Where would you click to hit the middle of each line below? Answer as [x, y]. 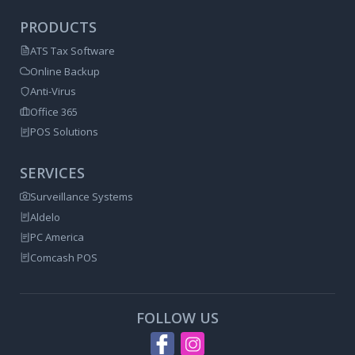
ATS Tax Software [73, 50]
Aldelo [45, 217]
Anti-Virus [53, 92]
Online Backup [65, 71]
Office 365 [54, 111]
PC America [57, 237]
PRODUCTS [58, 27]
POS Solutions [64, 132]
